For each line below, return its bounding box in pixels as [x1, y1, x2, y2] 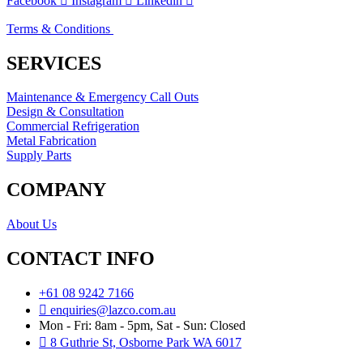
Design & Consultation [6, 105, 124, 119]
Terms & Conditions [6, 21, 113, 36]
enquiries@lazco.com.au [50, 303, 176, 318]
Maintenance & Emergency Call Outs [6, 90, 199, 105]
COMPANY [6, 179, 106, 201]
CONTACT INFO [6, 248, 155, 270]
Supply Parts [6, 148, 71, 163]
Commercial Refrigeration [6, 119, 139, 134]
